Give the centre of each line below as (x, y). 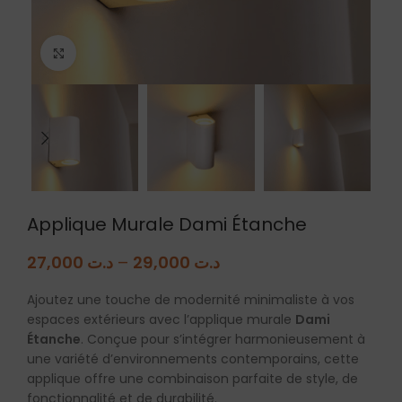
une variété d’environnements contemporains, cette (193, 359)
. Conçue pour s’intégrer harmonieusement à (223, 340)
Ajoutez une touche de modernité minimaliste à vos (191, 300)
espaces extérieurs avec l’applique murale (161, 320)
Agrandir (103, 52)
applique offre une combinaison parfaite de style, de (192, 379)
